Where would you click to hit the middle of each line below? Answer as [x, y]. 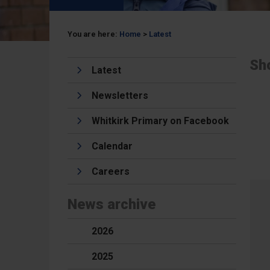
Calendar [112, 146]
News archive [111, 204]
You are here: [93, 34]
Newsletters [120, 95]
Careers [111, 171]
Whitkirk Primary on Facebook [160, 121]
